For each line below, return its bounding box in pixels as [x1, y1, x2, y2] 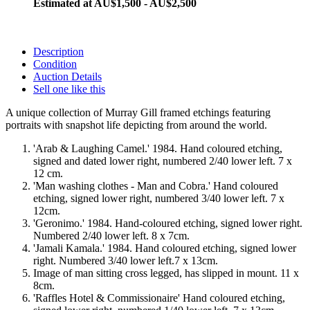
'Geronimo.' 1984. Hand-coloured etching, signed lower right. [33, 217, 302, 230]
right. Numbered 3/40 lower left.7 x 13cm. [33, 255, 218, 267]
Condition [33, 58, 77, 71]
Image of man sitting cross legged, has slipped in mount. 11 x [33, 267, 299, 280]
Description [33, 46, 84, 58]
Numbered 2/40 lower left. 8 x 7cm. [33, 230, 190, 242]
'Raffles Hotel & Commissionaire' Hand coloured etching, [33, 292, 285, 304]
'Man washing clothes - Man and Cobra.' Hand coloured [33, 180, 278, 192]
